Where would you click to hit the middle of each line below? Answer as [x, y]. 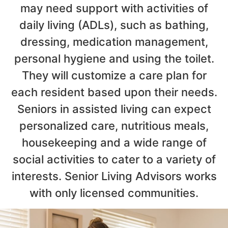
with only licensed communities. [114, 193]
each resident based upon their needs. [114, 92]
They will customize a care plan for [114, 75]
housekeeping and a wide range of [114, 142]
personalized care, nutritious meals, [114, 125]
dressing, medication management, [114, 41]
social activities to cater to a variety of [114, 159]
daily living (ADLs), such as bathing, [114, 25]
